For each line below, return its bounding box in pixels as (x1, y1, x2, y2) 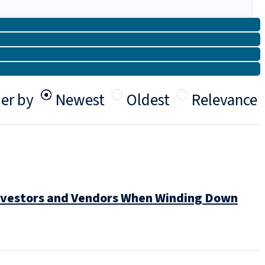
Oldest (127, 89, 170, 112)
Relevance (192, 89, 257, 112)
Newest (56, 89, 105, 112)
